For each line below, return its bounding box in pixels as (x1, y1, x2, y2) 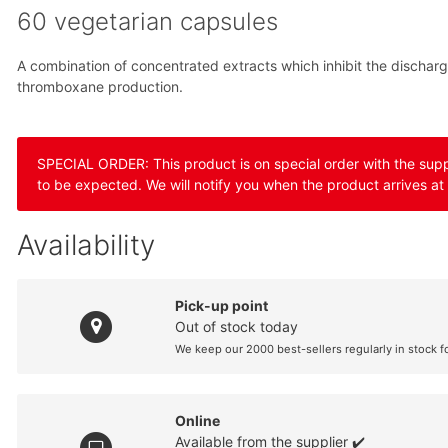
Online (175, 412, 221, 430)
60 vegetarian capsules (17, 7, 279, 37)
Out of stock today (175, 318, 299, 336)
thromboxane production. (17, 78, 184, 96)
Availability (17, 228, 156, 263)
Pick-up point (175, 297, 269, 315)
